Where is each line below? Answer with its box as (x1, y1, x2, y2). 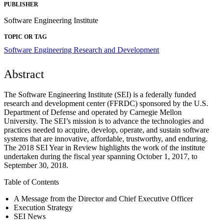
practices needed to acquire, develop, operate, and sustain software (4, 125, 209, 134)
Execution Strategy (14, 203, 73, 212)
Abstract (4, 67, 44, 81)
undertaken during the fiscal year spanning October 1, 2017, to (4, 152, 197, 161)
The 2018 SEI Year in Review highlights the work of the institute (4, 143, 205, 152)
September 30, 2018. (4, 161, 68, 169)
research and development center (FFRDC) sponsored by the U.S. (4, 99, 208, 108)
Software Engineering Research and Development (4, 45, 159, 54)
